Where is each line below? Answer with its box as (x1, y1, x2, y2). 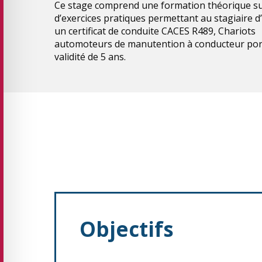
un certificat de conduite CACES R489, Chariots (54, 25, 256, 37)
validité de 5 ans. (54, 50, 126, 63)
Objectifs (80, 215, 174, 243)
